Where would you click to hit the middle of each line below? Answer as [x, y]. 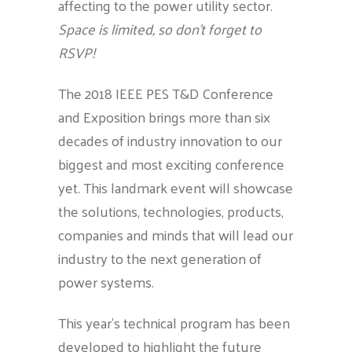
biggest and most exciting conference [171, 164]
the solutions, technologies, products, [171, 211]
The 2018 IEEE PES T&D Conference [166, 93]
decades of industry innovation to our [170, 140]
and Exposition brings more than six [164, 117]
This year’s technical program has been [174, 323]
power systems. [106, 282]
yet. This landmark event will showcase [176, 187]
